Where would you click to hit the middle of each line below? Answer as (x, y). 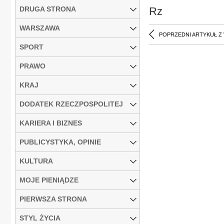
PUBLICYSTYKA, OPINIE (60, 142)
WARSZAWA (40, 28)
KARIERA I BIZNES (51, 123)
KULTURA (36, 161)
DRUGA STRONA (48, 9)
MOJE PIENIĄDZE (49, 180)
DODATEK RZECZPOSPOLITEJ (71, 104)
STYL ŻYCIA (40, 218)
